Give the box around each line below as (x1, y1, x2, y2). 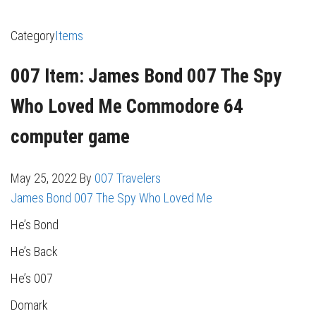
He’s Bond (11, 217, 59, 232)
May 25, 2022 (11, 170, 80, 186)
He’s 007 (11, 270, 53, 286)
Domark (11, 297, 48, 312)
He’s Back (11, 243, 58, 259)
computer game (11, 126, 130, 149)
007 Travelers (95, 170, 161, 186)
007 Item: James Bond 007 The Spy (11, 65, 281, 88)
